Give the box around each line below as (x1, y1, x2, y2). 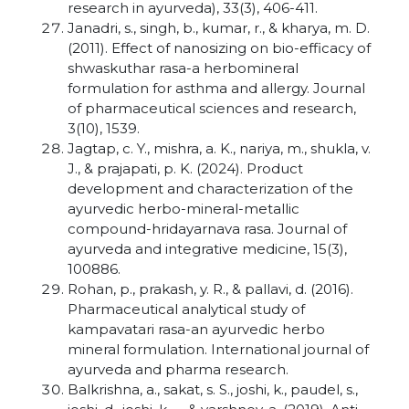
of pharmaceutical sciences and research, (68, 100, 356, 117)
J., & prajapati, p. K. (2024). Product (68, 160, 303, 177)
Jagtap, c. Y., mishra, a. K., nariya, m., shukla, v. (68, 140, 371, 157)
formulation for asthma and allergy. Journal (68, 79, 365, 97)
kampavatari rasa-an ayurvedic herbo (68, 320, 325, 338)
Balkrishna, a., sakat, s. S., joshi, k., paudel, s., (68, 381, 358, 398)
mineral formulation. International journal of (68, 341, 369, 358)
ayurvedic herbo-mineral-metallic (68, 200, 299, 217)
